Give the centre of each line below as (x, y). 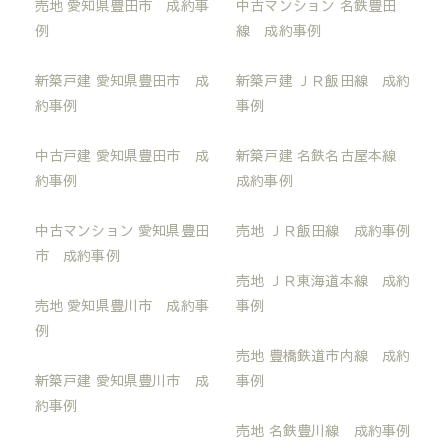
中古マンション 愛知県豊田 (122, 230)
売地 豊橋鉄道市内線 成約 (323, 355)
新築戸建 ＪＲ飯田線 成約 (323, 80)
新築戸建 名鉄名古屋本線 (323, 155)
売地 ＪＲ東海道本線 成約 (323, 280)
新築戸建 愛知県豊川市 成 (122, 380)
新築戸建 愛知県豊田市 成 (122, 80)
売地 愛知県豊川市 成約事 (122, 305)
